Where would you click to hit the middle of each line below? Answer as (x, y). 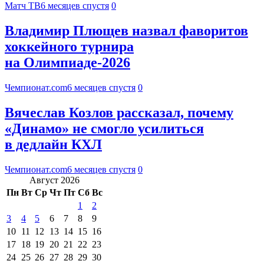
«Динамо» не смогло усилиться (104, 128)
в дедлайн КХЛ (53, 144)
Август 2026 (55, 180)
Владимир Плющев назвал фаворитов (126, 31)
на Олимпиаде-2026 (67, 63)
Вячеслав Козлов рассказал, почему (119, 112)
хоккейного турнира (69, 47)
